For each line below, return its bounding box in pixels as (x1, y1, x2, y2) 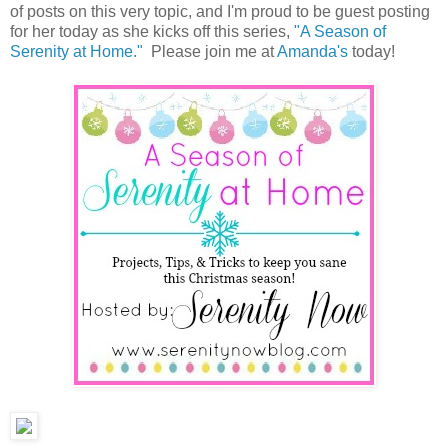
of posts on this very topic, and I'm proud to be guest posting (10, 3, 430, 21)
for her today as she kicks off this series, (10, 23, 294, 41)
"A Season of (294, 23, 386, 41)
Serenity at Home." (10, 43, 143, 61)
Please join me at (143, 43, 277, 61)
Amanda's (277, 43, 352, 61)
